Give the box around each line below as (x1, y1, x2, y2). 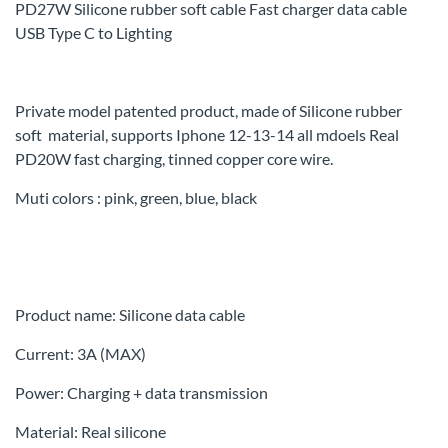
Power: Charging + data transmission (15, 383, 268, 402)
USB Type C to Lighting (15, 23, 175, 42)
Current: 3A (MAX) (15, 344, 146, 363)
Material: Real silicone (15, 422, 166, 441)
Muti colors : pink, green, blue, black (15, 188, 260, 207)
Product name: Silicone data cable (15, 305, 245, 324)
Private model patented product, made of (15, 101, 299, 120)
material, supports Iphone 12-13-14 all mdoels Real (45, 125, 402, 144)
